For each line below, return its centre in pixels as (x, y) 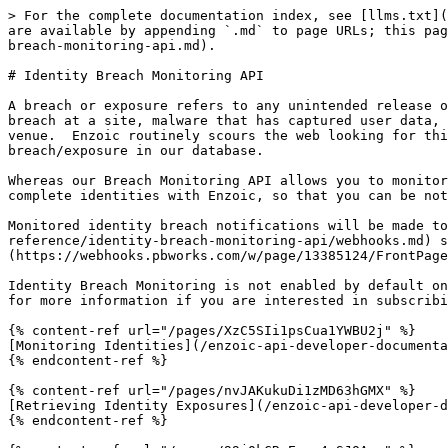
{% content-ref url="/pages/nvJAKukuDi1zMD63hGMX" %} (212, 390)
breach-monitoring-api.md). (112, 45)
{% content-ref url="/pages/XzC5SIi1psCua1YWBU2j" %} (212, 330)
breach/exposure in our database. (136, 150)
